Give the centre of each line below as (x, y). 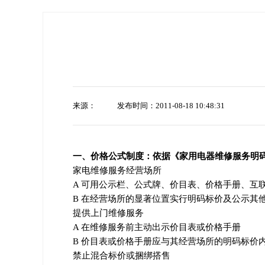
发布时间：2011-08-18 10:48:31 (171, 106)
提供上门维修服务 (108, 213)
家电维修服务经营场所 (117, 170)
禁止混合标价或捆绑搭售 (122, 256)
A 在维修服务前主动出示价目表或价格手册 (157, 227)
